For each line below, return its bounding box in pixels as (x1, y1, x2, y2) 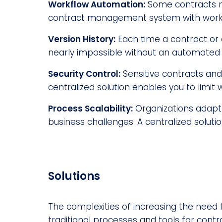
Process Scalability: (48, 102, 133, 114)
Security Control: (48, 67, 120, 80)
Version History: (48, 33, 115, 45)
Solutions (48, 168, 100, 184)
